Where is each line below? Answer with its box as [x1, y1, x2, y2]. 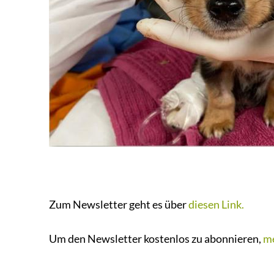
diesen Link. [188, 198, 244, 211]
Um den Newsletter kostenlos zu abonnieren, [49, 232, 263, 245]
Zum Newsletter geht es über [49, 198, 188, 211]
